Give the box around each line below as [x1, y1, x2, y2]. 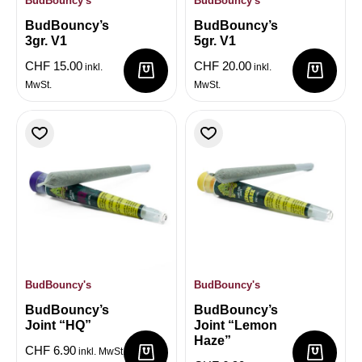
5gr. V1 [194, 33, 236, 48]
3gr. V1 [25, 33, 67, 48]
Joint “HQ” [25, 318, 91, 332]
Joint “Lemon [194, 318, 277, 332]
